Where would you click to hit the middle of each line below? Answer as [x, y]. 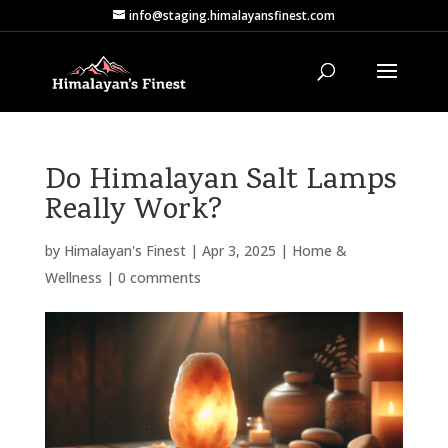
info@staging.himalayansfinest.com [231, 15]
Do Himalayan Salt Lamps [220, 182]
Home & [319, 250]
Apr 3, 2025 [238, 250]
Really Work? [133, 212]
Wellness [73, 277]
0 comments [159, 277]
